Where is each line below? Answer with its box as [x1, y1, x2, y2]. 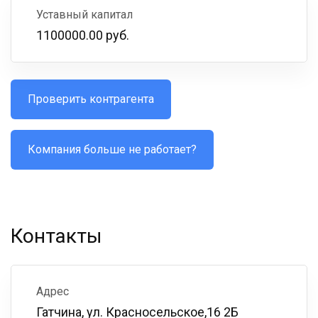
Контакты [11, 224, 102, 248]
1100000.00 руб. [36, 28, 129, 43]
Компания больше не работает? [28, 143, 197, 156]
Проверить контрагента [28, 92, 154, 106]
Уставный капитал [36, 8, 133, 21]
